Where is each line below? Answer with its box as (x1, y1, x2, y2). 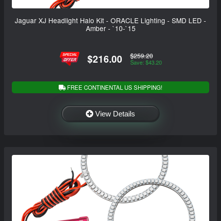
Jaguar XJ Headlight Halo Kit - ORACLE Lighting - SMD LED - (15, 15, 206, 26)
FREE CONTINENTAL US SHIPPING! (66, 83, 162, 91)
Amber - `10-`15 (85, 23, 136, 34)
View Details (95, 109, 135, 118)
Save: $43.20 (130, 58, 162, 66)
